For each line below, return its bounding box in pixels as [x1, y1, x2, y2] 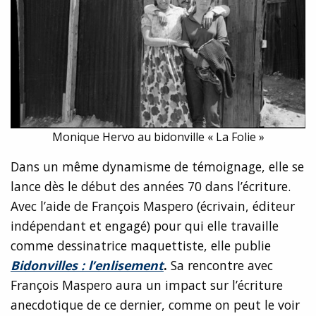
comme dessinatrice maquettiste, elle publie [11, 236, 271, 254]
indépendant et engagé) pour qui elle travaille [11, 217, 279, 234]
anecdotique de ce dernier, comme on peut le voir [11, 296, 300, 313]
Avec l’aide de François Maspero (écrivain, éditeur [11, 197, 295, 214]
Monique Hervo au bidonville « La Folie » [51, 128, 265, 145]
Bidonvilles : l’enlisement [11, 256, 164, 274]
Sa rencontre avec [167, 256, 273, 274]
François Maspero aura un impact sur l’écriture [11, 276, 283, 293]
